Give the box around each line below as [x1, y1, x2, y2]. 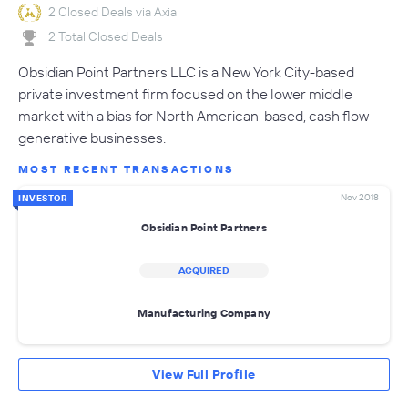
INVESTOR [18, 191, 67, 204]
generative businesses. [18, 127, 166, 147]
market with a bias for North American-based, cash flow [18, 106, 369, 125]
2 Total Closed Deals [48, 28, 163, 46]
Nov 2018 [341, 190, 379, 203]
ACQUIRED [178, 263, 229, 277]
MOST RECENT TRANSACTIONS [18, 161, 235, 176]
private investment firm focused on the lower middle [18, 84, 352, 103]
